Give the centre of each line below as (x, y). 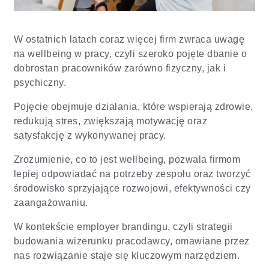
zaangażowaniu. (51, 202)
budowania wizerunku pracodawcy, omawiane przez (131, 241)
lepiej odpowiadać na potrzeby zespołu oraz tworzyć (132, 174)
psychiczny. (40, 82)
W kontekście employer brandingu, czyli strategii (123, 226)
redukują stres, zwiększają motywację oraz (110, 121)
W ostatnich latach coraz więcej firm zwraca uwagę (129, 39)
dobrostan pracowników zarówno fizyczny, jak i (120, 68)
